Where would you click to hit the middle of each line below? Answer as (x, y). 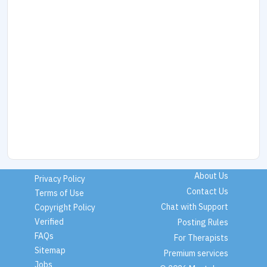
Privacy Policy (60, 178)
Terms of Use (59, 193)
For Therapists (201, 238)
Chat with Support (194, 207)
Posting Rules (203, 223)
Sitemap (50, 250)
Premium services (196, 254)
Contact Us (207, 192)
